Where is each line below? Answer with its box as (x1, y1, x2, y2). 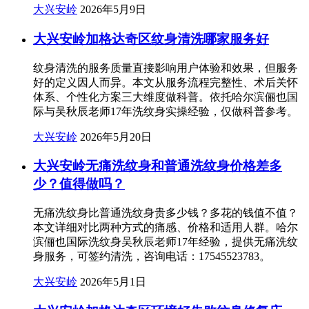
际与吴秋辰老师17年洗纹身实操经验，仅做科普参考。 (33, 105, 298, 117)
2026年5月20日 (80, 130, 152, 143)
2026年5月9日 (80, 3, 146, 16)
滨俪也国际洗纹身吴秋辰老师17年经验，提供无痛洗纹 (33, 235, 298, 248)
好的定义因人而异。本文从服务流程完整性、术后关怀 (33, 76, 298, 88)
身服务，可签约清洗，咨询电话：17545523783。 (33, 250, 270, 262)
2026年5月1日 (80, 275, 146, 288)
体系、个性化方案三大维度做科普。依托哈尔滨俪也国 (33, 90, 298, 103)
